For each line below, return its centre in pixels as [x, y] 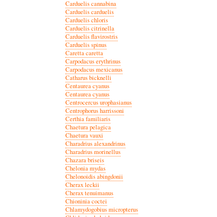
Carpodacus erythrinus [93, 61]
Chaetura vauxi [84, 135]
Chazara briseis [85, 160]
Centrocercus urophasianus [98, 102]
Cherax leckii [82, 185]
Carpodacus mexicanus [94, 69]
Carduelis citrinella [90, 28]
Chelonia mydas [85, 168]
